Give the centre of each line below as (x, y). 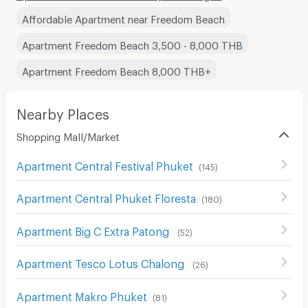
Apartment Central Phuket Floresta (106, 197)
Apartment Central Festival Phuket (104, 164)
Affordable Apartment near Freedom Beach (123, 17)
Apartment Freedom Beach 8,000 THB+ (116, 69)
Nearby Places (63, 111)
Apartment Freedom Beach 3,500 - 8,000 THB (132, 43)
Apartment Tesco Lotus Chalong (101, 262)
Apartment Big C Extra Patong (94, 229)
